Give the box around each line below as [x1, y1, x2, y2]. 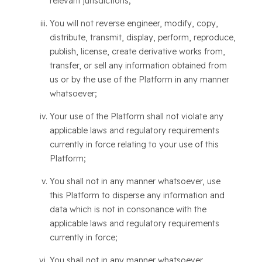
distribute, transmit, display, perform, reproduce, [49, 32, 236, 43]
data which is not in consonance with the [49, 204, 206, 215]
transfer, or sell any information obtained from [49, 60, 227, 71]
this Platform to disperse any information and [49, 190, 225, 201]
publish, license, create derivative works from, [49, 46, 225, 57]
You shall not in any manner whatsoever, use [49, 176, 220, 187]
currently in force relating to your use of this [49, 139, 219, 150]
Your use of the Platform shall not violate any [49, 111, 223, 122]
